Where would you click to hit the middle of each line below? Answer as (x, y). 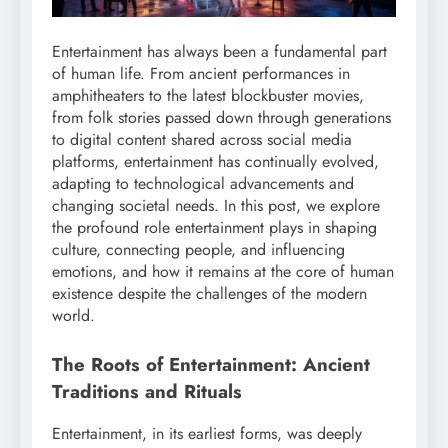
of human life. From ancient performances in (201, 73)
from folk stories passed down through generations (221, 117)
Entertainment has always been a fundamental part (219, 51)
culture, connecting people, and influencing (198, 249)
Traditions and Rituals (147, 391)
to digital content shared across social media (202, 139)
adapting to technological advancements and (203, 183)
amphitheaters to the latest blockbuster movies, (208, 95)
